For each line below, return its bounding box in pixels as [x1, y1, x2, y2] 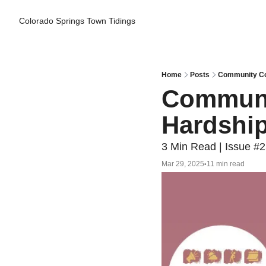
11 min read [207, 159, 245, 168]
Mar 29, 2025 [161, 159, 204, 168]
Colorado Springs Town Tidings [19, 16, 135, 26]
